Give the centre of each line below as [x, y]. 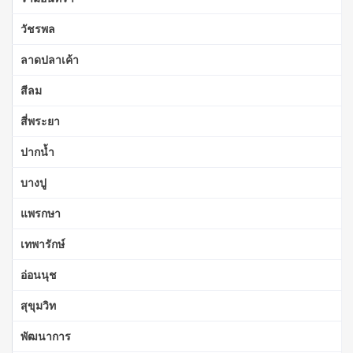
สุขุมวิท [38, 305]
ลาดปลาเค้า [50, 59]
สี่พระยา [40, 121]
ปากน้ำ [37, 151]
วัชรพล [38, 28]
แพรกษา [41, 213]
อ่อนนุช [39, 274]
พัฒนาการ [46, 336]
